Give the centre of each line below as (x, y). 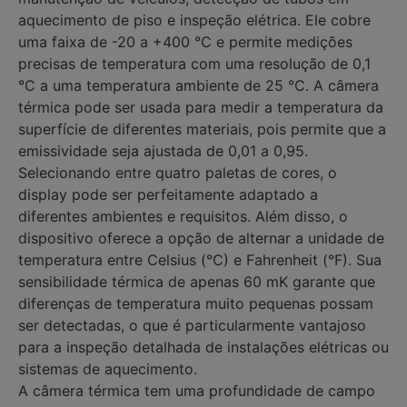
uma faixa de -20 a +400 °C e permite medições (185, 41)
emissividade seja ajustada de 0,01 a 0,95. (163, 150)
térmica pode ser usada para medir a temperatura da (201, 107)
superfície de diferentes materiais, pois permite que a (202, 129)
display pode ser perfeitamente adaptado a (168, 194)
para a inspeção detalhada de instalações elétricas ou (203, 347)
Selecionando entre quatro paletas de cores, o (178, 172)
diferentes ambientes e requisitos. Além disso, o (183, 216)
